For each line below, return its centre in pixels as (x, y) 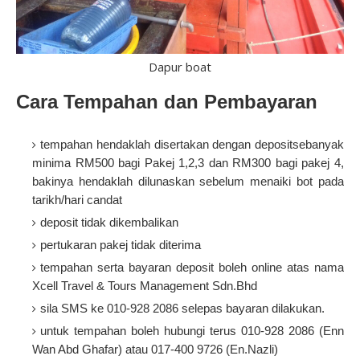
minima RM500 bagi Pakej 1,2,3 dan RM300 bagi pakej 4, (188, 163)
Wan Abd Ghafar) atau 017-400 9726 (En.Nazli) (155, 350)
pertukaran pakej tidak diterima (121, 245)
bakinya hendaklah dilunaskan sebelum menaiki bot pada (188, 182)
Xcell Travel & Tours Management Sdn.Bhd (145, 286)
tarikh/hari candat (77, 200)
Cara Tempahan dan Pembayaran (167, 102)
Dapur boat (180, 67)
